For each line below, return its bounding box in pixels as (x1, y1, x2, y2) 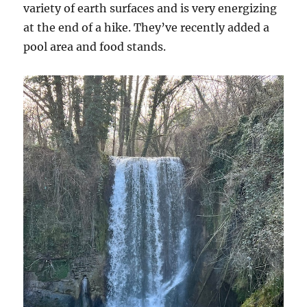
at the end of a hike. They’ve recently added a (23, 21, 270, 35)
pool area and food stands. (23, 40, 169, 54)
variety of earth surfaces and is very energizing (23, 1, 278, 16)
